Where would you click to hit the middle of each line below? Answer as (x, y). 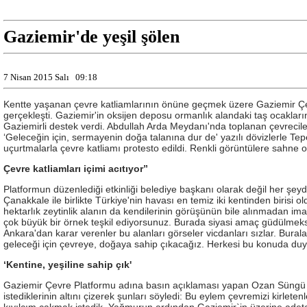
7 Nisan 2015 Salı (39, 77)
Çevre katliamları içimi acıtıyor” (76, 168)
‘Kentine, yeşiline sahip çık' (67, 264)
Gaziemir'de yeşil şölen (91, 37)
